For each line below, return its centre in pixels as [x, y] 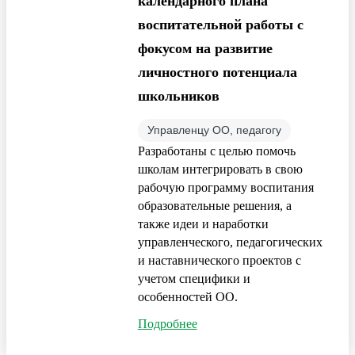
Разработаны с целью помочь [216, 151]
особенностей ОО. [187, 296]
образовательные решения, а [214, 205]
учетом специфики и [194, 278]
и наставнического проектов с [219, 260]
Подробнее [167, 323]
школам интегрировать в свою [220, 169]
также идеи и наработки [203, 223]
